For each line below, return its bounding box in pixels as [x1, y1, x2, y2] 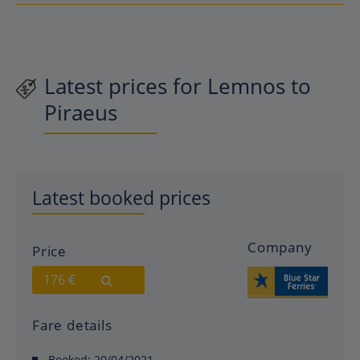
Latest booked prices [32, 185, 211, 211]
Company [247, 237, 313, 256]
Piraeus [44, 98, 117, 127]
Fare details [32, 316, 112, 334]
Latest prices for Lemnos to [44, 72, 311, 100]
